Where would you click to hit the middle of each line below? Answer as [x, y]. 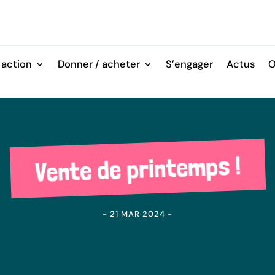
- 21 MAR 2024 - [137, 214]
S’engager [189, 64]
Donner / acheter [99, 64]
